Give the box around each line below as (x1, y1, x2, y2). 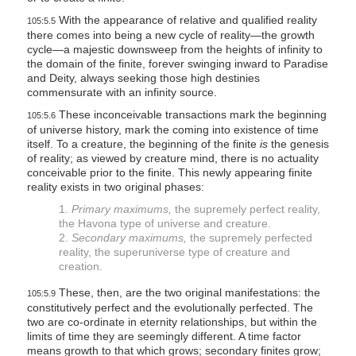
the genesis (267, 137, 329, 151)
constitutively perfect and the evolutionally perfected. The (26, 301, 313, 315)
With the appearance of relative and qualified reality (55, 14, 317, 27)
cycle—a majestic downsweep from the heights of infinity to (26, 43, 323, 56)
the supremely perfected (186, 231, 312, 245)
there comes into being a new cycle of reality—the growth (26, 29, 315, 42)
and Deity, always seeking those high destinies (26, 72, 260, 85)
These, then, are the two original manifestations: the (55, 286, 320, 300)
